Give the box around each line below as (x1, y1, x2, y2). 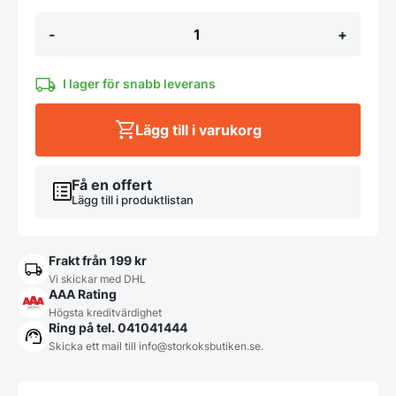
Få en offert (72, 176, 152, 194)
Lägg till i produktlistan (72, 194, 194, 208)
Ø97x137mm (34, 42, 126, 60)
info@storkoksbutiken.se (139, 339, 261, 353)
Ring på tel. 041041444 (49, 319, 187, 335)
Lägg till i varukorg (134, 120, 262, 139)
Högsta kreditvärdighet (49, 305, 162, 319)
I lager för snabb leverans (63, 76, 216, 92)
